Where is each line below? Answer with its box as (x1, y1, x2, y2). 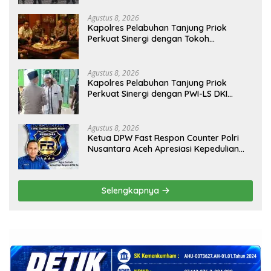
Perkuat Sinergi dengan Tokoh (88, 33, 209, 45)
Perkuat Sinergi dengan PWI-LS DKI (88, 88, 227, 100)
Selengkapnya (101, 185, 162, 197)
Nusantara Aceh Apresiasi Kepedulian (88, 143, 239, 155)
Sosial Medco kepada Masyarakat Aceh (88, 154, 247, 166)
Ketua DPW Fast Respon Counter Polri (88, 132, 239, 144)
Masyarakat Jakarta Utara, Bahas (88, 44, 227, 56)
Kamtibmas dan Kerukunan (88, 55, 198, 67)
